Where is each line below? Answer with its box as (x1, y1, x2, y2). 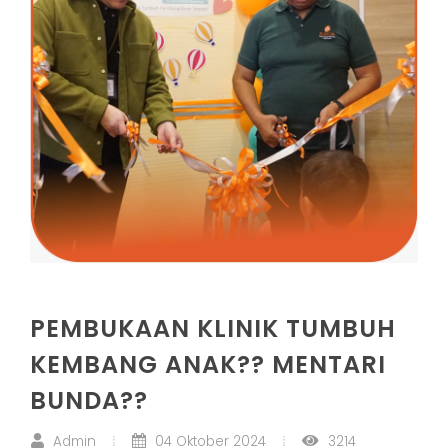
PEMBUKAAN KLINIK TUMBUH (30, 312, 396, 345)
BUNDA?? (30, 384, 148, 417)
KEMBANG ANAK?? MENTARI (30, 348, 386, 381)
